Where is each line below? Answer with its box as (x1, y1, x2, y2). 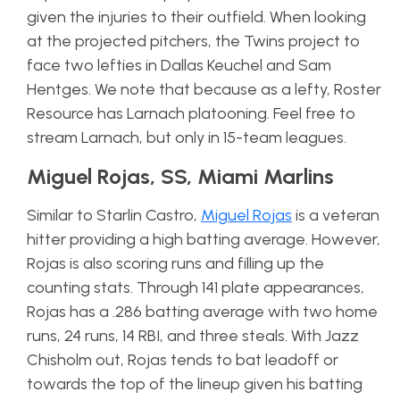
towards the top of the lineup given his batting (27, 373, 362, 394)
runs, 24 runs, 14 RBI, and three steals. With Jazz (27, 325, 359, 346)
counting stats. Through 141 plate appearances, (27, 277, 364, 297)
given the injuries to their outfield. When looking (27, 6, 366, 27)
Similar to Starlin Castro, (27, 204, 201, 225)
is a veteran (292, 204, 379, 225)
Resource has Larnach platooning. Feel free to (27, 103, 355, 123)
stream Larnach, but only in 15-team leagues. (27, 127, 350, 147)
